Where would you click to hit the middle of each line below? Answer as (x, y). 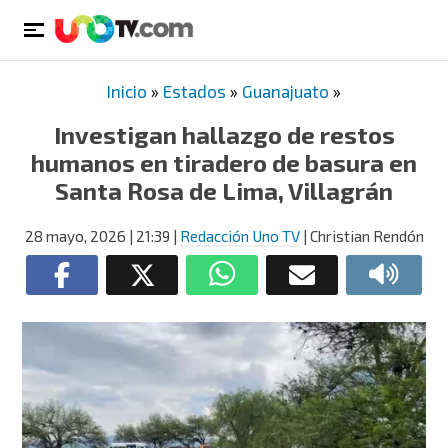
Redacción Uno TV (239, 236)
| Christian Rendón (361, 236)
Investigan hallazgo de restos (224, 134)
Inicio (127, 91)
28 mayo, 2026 (75, 236)
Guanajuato (285, 91)
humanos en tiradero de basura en (224, 162)
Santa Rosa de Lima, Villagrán (224, 190)
